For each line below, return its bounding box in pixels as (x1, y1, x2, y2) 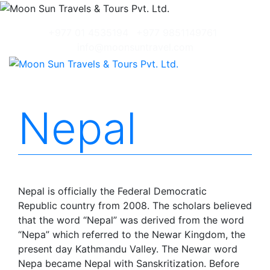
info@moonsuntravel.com (77, 40, 193, 53)
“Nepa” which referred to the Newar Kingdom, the (18, 228, 245, 240)
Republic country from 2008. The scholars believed (18, 199, 252, 212)
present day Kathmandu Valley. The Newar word (18, 242, 237, 255)
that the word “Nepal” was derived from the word (18, 213, 244, 226)
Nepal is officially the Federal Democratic (18, 184, 207, 197)
